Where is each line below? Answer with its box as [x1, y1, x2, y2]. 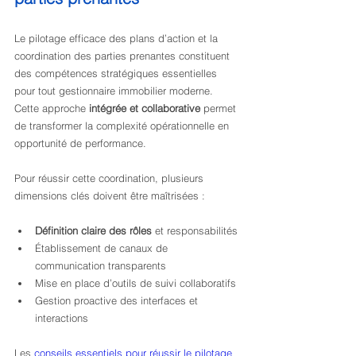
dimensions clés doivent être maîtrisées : [14, 189, 205, 202]
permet [200, 102, 239, 114]
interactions [35, 311, 88, 324]
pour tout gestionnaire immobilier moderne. [14, 84, 216, 97]
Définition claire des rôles [35, 224, 152, 237]
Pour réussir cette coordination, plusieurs [14, 172, 207, 184]
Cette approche [14, 102, 89, 114]
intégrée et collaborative [89, 102, 200, 114]
